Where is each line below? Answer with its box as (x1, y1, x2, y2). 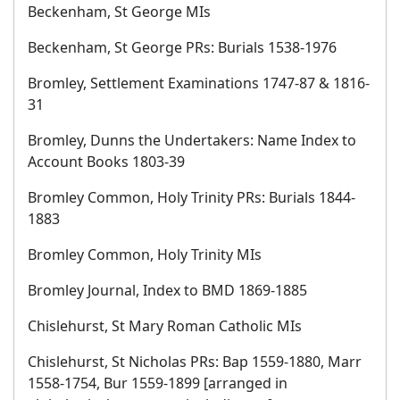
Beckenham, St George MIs (28, 2, 211, 21)
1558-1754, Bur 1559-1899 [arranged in (28, 373, 287, 393)
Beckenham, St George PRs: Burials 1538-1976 (28, 37, 337, 57)
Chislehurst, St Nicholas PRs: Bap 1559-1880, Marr (28, 352, 362, 371)
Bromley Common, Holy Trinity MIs (28, 245, 262, 264)
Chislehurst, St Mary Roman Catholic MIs (28, 316, 302, 336)
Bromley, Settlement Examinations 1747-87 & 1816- (28, 73, 370, 93)
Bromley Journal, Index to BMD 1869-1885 (28, 280, 307, 300)
